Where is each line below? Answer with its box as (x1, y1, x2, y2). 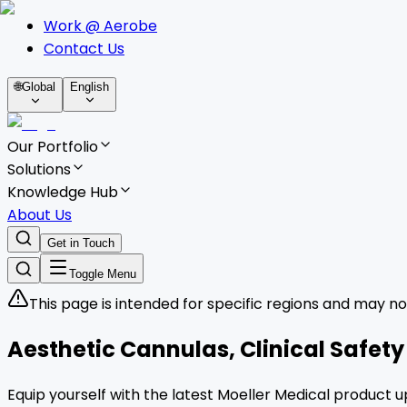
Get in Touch (47, 236, 114, 250)
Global (22, 80, 55, 94)
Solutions (7, 159, 71, 180)
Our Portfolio (7, 136, 98, 157)
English (70, 80, 109, 94)
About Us (7, 204, 72, 225)
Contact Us (44, 38, 124, 59)
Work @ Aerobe (44, 15, 157, 36)
